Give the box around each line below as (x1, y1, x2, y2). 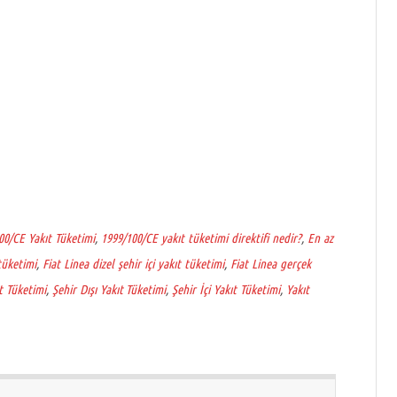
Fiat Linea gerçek (230, 255, 311, 271)
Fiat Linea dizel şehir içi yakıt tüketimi (43, 255, 225, 271)
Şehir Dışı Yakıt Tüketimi (51, 281, 167, 297)
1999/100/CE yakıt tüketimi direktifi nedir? (101, 230, 302, 245)
